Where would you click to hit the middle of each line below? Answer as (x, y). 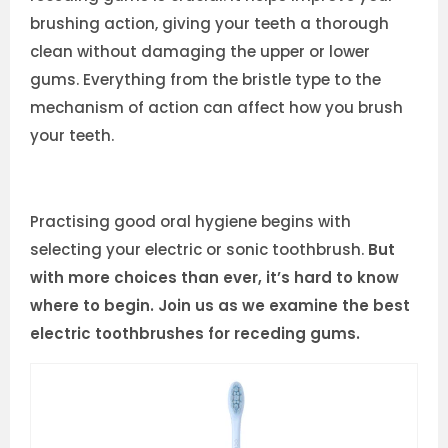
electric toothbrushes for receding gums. (195, 333)
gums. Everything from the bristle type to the (205, 79)
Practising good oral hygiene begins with (190, 221)
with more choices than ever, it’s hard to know (214, 277)
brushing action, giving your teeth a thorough (209, 23)
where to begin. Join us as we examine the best (220, 305)
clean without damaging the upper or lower (200, 51)
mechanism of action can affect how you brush (216, 107)
